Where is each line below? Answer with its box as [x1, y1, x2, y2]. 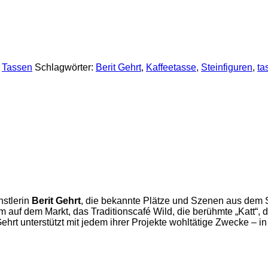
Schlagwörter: [35, 62, 96, 72]
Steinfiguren [201, 62, 252, 72]
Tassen [2, 62, 32, 72]
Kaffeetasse [146, 62, 196, 72]
